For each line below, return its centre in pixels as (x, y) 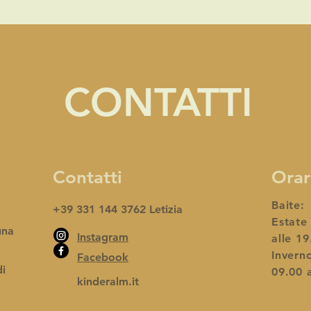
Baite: (290, 205)
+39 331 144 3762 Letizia (118, 209)
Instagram (103, 237)
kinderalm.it (108, 281)
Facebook (103, 257)
